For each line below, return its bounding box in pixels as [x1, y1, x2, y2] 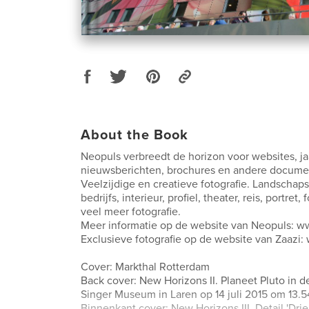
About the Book [81, 126, 188, 143]
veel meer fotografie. [81, 204, 181, 219]
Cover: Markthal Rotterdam [81, 259, 210, 274]
